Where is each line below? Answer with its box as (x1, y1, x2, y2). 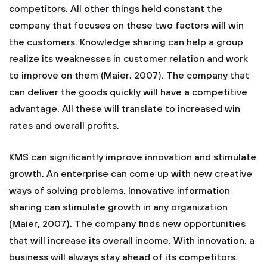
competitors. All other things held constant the (9, 3, 222, 15)
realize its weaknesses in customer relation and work (9, 53, 248, 65)
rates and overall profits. (9, 120, 119, 132)
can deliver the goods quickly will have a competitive (9, 86, 247, 98)
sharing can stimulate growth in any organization (9, 201, 228, 213)
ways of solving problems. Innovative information (9, 185, 230, 197)
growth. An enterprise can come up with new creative (9, 168, 252, 180)
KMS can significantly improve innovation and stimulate (9, 151, 256, 163)
